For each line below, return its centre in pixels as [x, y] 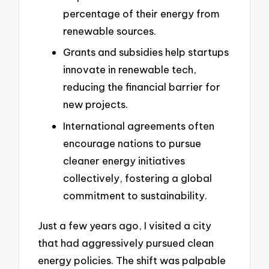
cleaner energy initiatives [124, 160]
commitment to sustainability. [135, 195]
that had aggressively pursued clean [126, 243]
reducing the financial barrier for [142, 87]
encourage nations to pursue [132, 143]
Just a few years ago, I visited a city [125, 225]
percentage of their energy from [141, 13]
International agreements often [139, 125]
